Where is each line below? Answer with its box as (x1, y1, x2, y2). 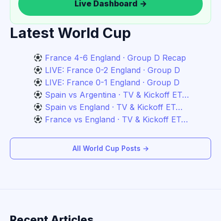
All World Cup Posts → (72, 144, 149, 153)
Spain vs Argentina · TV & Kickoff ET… (45, 90, 189, 100)
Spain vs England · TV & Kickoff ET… (45, 102, 183, 112)
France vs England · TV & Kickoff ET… (45, 114, 188, 125)
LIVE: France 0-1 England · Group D (45, 77, 180, 88)
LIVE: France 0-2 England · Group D (45, 65, 181, 75)
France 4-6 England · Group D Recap (45, 53, 186, 63)
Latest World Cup (10, 24, 131, 42)
